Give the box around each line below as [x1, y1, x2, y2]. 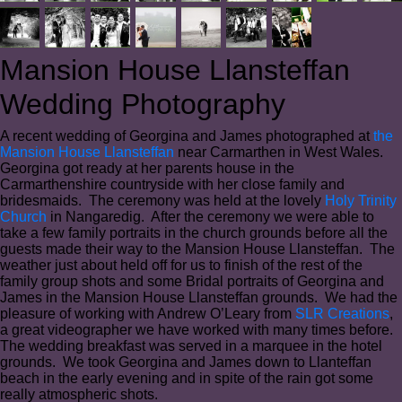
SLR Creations [295, 305, 389, 321]
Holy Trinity [325, 192, 397, 208]
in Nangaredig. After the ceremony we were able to [47, 208, 374, 224]
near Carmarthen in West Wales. [174, 144, 387, 160]
